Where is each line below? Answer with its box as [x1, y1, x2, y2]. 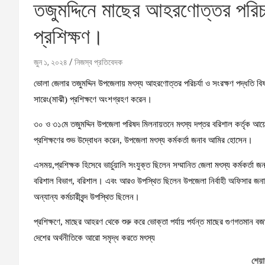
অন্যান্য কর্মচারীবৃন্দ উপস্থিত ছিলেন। [34, 192, 140, 202]
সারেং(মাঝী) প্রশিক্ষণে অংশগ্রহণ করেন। [34, 95, 152, 105]
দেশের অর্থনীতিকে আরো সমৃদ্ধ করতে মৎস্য [34, 233, 155, 243]
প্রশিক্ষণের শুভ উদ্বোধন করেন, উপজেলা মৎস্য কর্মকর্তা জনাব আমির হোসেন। [34, 135, 253, 146]
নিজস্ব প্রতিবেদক [75, 57, 122, 67]
